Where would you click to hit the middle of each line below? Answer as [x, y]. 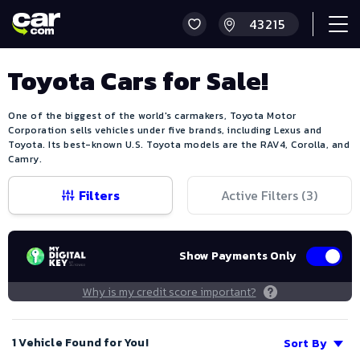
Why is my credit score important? [169, 292]
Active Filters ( [264, 196]
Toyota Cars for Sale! [139, 81]
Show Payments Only [238, 256]
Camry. [25, 160]
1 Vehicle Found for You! [80, 342]
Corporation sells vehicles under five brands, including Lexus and [165, 131]
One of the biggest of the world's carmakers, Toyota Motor [152, 116]
